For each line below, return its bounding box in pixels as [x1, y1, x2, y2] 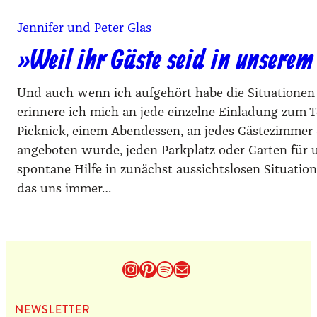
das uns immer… [17, 183, 111, 196]
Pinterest [138, 260, 208, 277]
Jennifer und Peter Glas [17, 22, 151, 35]
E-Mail [172, 260, 206, 277]
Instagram [121, 260, 200, 277]
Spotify [155, 260, 211, 277]
